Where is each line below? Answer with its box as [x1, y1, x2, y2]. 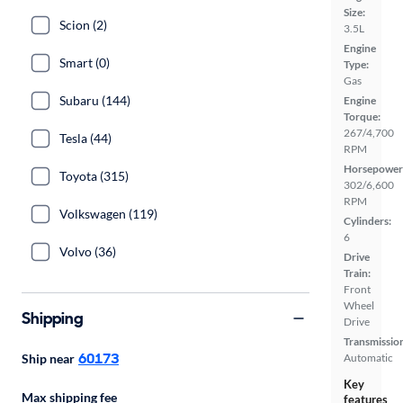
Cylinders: [344, 214, 391, 228]
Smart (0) [59, 55, 110, 70]
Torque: [344, 110, 381, 123]
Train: [344, 266, 371, 280]
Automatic [344, 351, 393, 364]
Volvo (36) [59, 244, 116, 259]
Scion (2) [59, 17, 107, 32]
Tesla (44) [59, 130, 112, 146]
